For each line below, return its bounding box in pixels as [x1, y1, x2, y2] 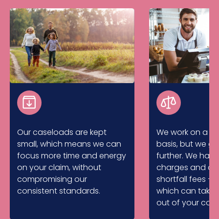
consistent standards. [17, 185, 100, 197]
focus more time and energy [17, 150, 126, 161]
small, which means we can [17, 138, 121, 150]
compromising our [17, 173, 87, 185]
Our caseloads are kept [17, 126, 107, 138]
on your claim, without [17, 161, 101, 173]
